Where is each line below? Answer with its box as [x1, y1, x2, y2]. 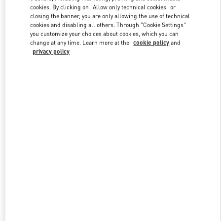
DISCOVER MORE [89, 56, 132, 63]
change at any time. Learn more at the [30, 38, 131, 46]
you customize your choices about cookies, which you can [30, 30, 179, 37]
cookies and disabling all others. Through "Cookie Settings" [30, 21, 186, 29]
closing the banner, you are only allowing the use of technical [30, 12, 190, 20]
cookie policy [133, 38, 170, 46]
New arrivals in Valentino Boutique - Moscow [43, 108, 178, 116]
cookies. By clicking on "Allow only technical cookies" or [30, 3, 176, 11]
